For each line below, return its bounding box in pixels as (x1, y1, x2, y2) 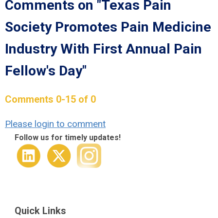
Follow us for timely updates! (15, 133, 121, 142)
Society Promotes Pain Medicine (5, 19, 211, 35)
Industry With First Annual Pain (5, 41, 202, 57)
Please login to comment (5, 118, 106, 129)
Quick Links (15, 205, 66, 217)
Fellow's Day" (5, 63, 87, 79)
